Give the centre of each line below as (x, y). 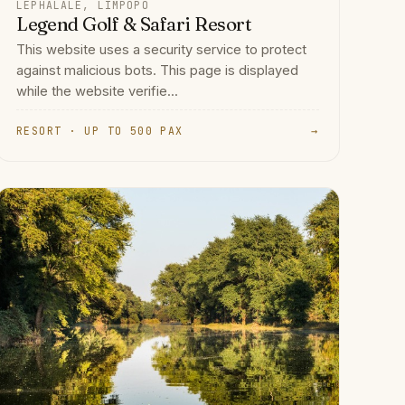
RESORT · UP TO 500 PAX (100, 130)
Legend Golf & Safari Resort (134, 24)
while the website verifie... (98, 92)
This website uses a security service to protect (162, 50)
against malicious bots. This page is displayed (158, 71)
